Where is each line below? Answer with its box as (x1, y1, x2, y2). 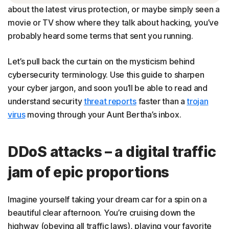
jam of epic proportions (8, 164, 170, 181)
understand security (8, 96, 84, 106)
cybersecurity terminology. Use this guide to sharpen (8, 70, 204, 80)
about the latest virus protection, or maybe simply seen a (8, 4, 220, 14)
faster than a (136, 96, 187, 106)
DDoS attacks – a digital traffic (8, 143, 216, 161)
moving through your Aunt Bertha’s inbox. (25, 109, 181, 120)
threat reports (84, 96, 136, 106)
